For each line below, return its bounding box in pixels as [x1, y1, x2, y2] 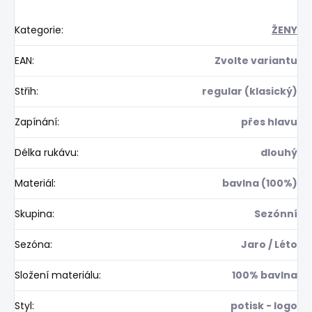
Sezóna [15, 237, 50, 251]
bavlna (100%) [222, 175, 297, 190]
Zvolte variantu [214, 53, 297, 68]
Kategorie [15, 22, 61, 37]
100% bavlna [232, 267, 297, 282]
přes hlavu [241, 114, 297, 129]
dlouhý [260, 145, 297, 159]
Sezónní [254, 206, 297, 221]
